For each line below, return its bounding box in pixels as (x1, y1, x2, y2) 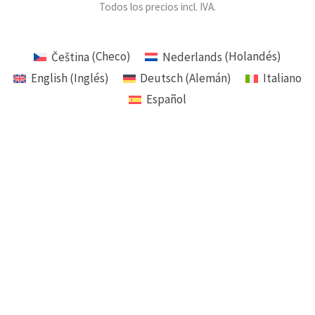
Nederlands (162, 49, 222, 65)
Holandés (228, 49, 277, 65)
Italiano (263, 70, 302, 86)
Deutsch (140, 70, 184, 86)
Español (146, 91, 186, 108)
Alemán (189, 70, 228, 86)
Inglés (73, 70, 105, 86)
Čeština (51, 49, 89, 65)
